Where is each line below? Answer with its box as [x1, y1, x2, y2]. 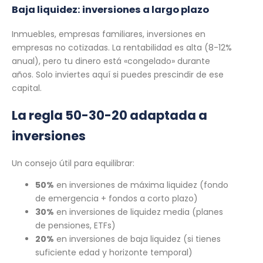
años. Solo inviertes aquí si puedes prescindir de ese [12, 68, 224, 80]
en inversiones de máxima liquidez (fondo [54, 178, 228, 191]
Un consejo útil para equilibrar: [12, 157, 134, 169]
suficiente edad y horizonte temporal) [35, 246, 193, 258]
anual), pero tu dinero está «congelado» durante [12, 55, 210, 67]
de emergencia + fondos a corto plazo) [35, 192, 198, 204]
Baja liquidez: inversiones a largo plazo [12, 3, 209, 17]
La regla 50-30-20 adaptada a [12, 107, 207, 124]
